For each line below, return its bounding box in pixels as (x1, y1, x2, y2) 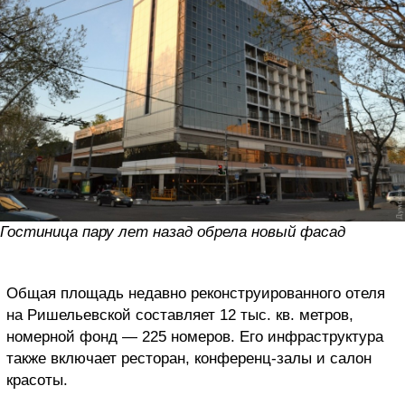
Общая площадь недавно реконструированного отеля (6, 284, 385, 302)
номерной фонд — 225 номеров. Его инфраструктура (6, 327, 383, 345)
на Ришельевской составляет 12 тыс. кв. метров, (6, 306, 353, 324)
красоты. (6, 371, 68, 389)
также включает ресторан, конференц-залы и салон (6, 349, 372, 367)
